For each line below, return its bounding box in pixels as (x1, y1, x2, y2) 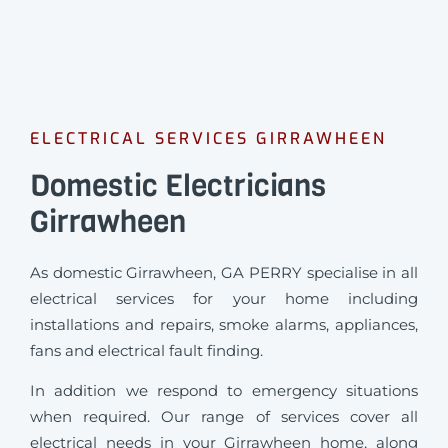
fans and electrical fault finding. (30, 341, 267, 360)
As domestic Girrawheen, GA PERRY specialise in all (30, 263, 418, 282)
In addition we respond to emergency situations (30, 381, 418, 401)
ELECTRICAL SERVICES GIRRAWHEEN (30, 128, 387, 149)
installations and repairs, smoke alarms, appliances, (30, 315, 418, 334)
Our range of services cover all (161, 407, 419, 427)
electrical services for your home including (30, 289, 418, 308)
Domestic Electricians (30, 166, 326, 206)
